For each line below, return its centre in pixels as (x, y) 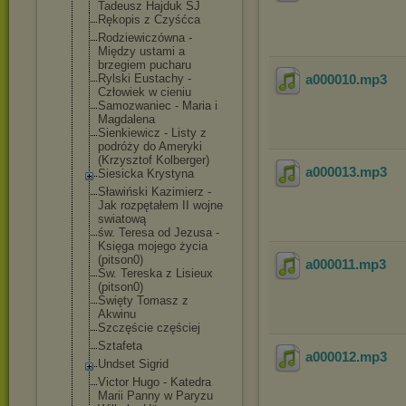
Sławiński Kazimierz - (155, 192)
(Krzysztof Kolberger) (154, 160)
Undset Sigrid (133, 364)
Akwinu (117, 314)
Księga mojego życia (153, 246)
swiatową (122, 219)
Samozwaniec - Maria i (158, 106)
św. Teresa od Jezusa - (159, 232)
